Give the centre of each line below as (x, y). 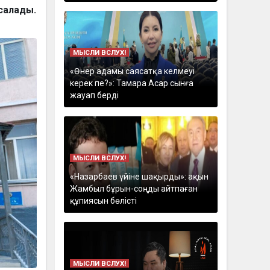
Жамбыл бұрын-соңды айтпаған (133, 189)
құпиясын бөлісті (103, 201)
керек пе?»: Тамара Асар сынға (131, 83)
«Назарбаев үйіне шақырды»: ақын (139, 177)
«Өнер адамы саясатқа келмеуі (132, 71)
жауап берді (94, 95)
